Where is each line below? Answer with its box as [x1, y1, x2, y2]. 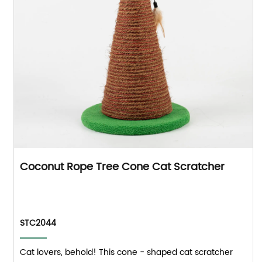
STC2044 [20, 216, 57, 230]
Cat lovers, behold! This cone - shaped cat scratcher [20, 246, 233, 260]
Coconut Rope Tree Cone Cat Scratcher [20, 158, 225, 176]
